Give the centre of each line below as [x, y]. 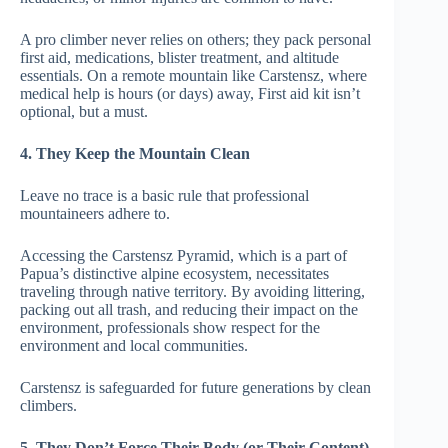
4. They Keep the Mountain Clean [135, 153]
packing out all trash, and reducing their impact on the [189, 309]
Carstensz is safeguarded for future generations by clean [195, 387]
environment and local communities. [134, 345]
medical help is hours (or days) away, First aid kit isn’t [190, 93]
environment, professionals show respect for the [170, 327]
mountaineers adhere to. [95, 213]
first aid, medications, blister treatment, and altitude [179, 57]
